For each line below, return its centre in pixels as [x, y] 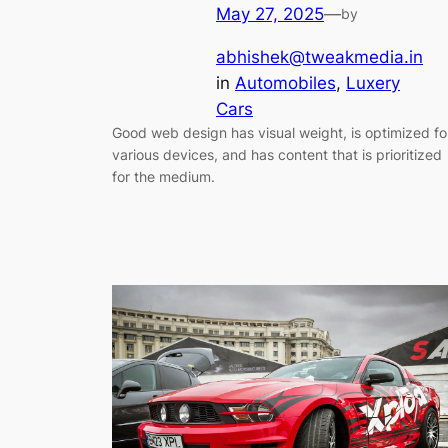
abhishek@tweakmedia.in [319, 57]
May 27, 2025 [270, 14]
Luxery [373, 83]
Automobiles [285, 83]
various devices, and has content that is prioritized [277, 155]
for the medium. [163, 177]
